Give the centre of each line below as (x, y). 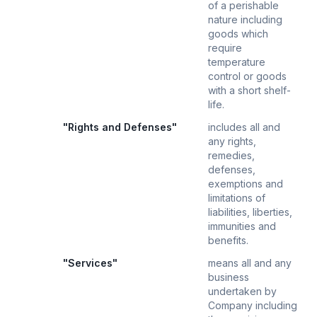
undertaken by (242, 291)
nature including (245, 19)
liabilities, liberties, (250, 212)
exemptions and (246, 184)
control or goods (247, 76)
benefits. (228, 240)
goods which (238, 34)
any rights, (232, 141)
